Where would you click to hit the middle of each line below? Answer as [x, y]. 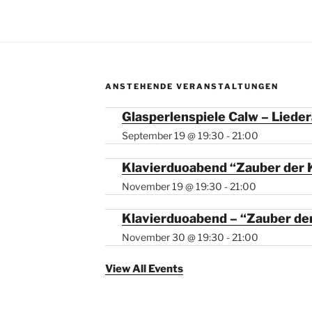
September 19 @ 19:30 [173, 136]
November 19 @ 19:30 [172, 187]
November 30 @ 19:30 [173, 237]
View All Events [144, 269]
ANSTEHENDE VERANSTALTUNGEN [192, 87]
